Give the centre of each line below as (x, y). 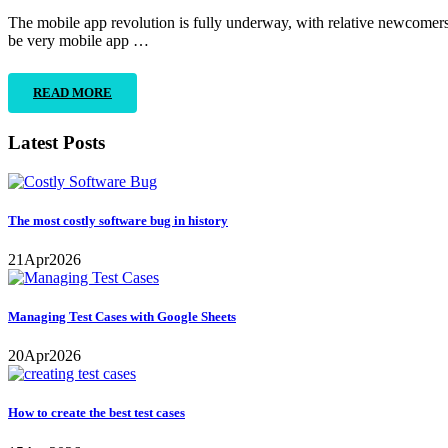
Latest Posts (56, 142)
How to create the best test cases (96, 413)
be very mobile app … (78, 41)
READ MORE (72, 93)
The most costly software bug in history (118, 220)
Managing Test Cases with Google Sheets (122, 317)
